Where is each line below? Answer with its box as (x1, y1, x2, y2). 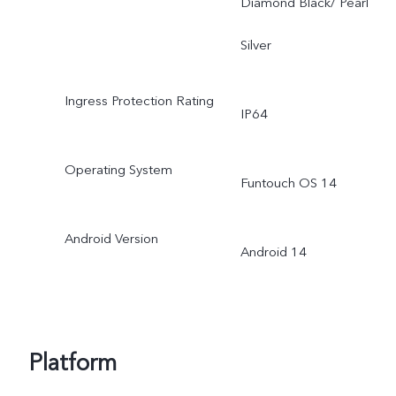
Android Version (64, 229, 158, 247)
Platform (28, 346, 117, 379)
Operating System (64, 160, 172, 179)
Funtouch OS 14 (240, 173, 337, 192)
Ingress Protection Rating (64, 91, 214, 110)
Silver (240, 36, 271, 55)
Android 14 (240, 242, 307, 261)
